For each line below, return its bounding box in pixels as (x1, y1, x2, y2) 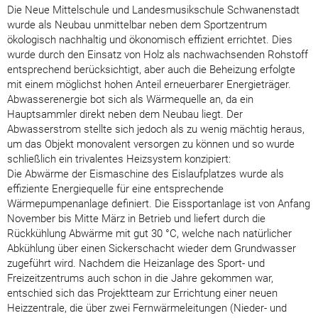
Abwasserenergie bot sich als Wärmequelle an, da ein (7, 92, 253, 106)
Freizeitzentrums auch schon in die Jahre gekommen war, (7, 271, 273, 285)
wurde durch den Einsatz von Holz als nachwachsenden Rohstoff (7, 48, 308, 61)
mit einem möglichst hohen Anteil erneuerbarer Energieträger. (7, 77, 291, 91)
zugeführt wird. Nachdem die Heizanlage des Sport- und (7, 256, 265, 270)
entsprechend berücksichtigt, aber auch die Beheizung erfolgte (7, 62, 295, 76)
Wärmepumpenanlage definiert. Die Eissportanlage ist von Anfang (7, 197, 310, 210)
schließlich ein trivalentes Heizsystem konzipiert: (7, 152, 231, 165)
